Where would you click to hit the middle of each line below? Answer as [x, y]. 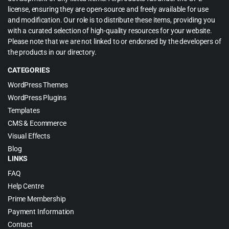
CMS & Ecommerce [37, 123]
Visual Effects [29, 136]
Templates [24, 111]
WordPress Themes [38, 85]
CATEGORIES [29, 70]
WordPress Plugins [37, 98]
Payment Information [41, 212]
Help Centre [26, 186]
